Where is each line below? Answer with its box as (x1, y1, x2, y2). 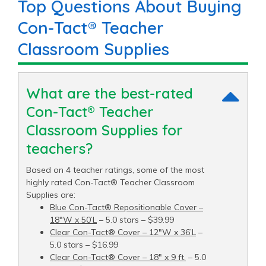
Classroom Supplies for (26, 121, 183, 139)
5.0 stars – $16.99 (50, 239, 118, 250)
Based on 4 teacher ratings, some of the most (26, 164, 204, 175)
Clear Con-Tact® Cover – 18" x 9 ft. (50, 251, 186, 262)
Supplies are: (26, 189, 75, 200)
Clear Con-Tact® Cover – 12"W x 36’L (50, 226, 196, 237)
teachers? (26, 139, 93, 157)
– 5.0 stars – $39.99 (97, 214, 174, 225)
